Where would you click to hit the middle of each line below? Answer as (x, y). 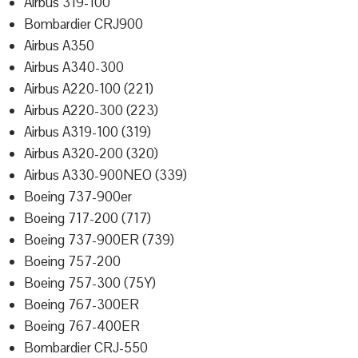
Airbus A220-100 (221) (89, 89)
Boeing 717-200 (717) (88, 219)
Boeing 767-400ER (82, 326)
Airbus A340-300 (74, 68)
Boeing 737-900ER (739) (99, 240)
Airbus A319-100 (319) (88, 132)
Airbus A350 (59, 46)
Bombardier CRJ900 (84, 24)
